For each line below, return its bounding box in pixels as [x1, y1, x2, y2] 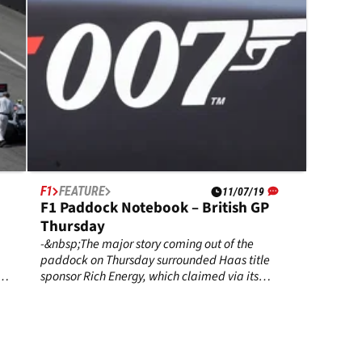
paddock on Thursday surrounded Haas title [40, 251, 271, 270]
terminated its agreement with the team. [40, 300, 255, 318]
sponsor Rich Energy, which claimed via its [40, 267, 259, 286]
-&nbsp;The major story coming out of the [40, 235, 255, 254]
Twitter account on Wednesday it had [40, 284, 234, 302]
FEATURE [59, 183, 106, 200]
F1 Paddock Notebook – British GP [40, 197, 270, 220]
